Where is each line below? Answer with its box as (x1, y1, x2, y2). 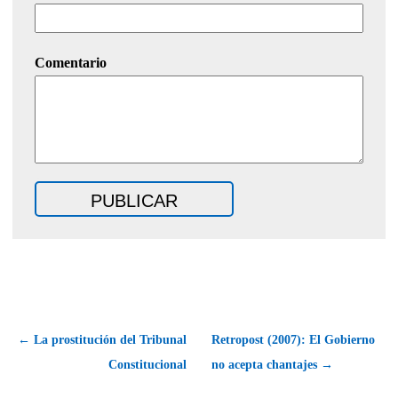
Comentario (35, 55, 107, 71)
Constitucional (108, 358, 187, 372)
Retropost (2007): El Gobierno (211, 333, 375, 347)
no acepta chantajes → (211, 358, 333, 372)
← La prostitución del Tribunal (18, 333, 187, 347)
